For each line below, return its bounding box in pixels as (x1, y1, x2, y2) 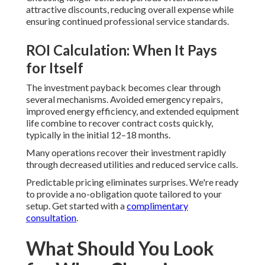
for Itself (26, 59, 83, 77)
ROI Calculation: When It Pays (26, 41, 217, 59)
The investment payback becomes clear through (26, 82, 221, 93)
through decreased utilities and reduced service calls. (26, 159, 238, 170)
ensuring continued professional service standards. (26, 15, 229, 27)
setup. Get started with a (26, 200, 127, 212)
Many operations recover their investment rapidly (26, 147, 226, 159)
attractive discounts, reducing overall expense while (26, 4, 234, 15)
